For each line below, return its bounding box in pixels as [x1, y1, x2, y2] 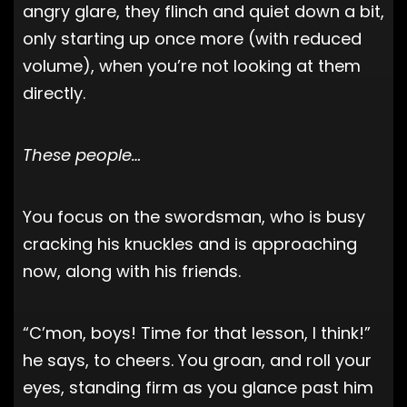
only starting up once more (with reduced [23, 26, 362, 50]
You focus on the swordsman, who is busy [23, 204, 365, 228]
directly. [23, 81, 85, 104]
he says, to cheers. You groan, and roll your [23, 348, 372, 372]
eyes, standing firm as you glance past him [23, 375, 373, 399]
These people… [23, 143, 141, 166]
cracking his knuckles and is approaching [23, 232, 357, 255]
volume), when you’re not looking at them [23, 54, 361, 77]
